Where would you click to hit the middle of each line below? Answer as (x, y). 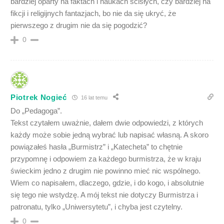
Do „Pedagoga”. (36, 111)
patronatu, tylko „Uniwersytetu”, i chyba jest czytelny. (96, 207)
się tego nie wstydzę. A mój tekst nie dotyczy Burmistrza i (104, 195)
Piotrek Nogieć (39, 97)
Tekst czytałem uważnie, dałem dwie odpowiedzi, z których (107, 123)
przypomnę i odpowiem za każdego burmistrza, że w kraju (106, 159)
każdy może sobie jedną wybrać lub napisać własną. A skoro (109, 135)
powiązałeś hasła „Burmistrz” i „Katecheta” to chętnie (96, 147)
